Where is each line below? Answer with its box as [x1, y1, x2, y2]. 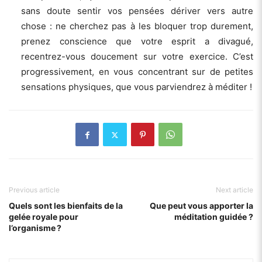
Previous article [9, 185, 60, 195]
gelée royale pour [9, 212, 78, 222]
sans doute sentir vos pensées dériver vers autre [21, 5, 253, 17]
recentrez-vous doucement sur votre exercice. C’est [21, 51, 253, 63]
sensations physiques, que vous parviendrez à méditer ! [21, 81, 252, 93]
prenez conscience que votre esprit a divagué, [21, 36, 253, 47]
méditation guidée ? [174, 212, 253, 222]
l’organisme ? [9, 223, 61, 233]
